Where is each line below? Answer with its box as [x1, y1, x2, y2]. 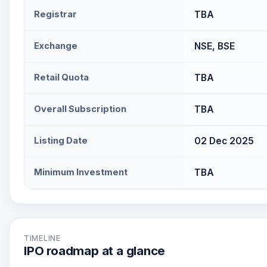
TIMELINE [24, 234, 61, 243]
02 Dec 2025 [194, 135, 254, 147]
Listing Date [34, 135, 88, 146]
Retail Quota [34, 72, 89, 83]
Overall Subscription [34, 104, 126, 114]
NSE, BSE [194, 41, 235, 52]
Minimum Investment [34, 167, 128, 178]
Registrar [34, 9, 77, 20]
